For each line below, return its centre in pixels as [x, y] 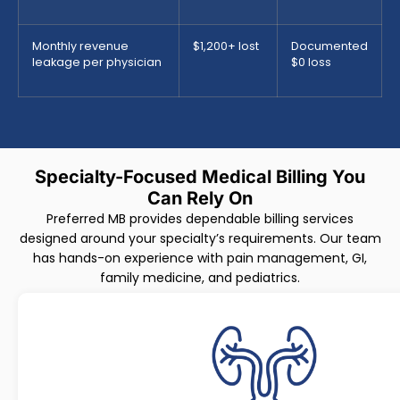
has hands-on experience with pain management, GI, [200, 258]
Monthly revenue [80, 46]
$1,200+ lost [226, 46]
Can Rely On [200, 198]
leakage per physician [97, 62]
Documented [329, 46]
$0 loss [311, 62]
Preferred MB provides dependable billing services [200, 218]
